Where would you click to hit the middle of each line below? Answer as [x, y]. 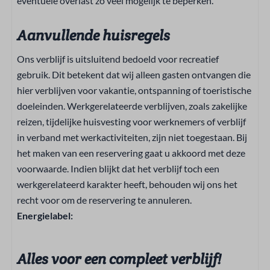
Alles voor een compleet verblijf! [119, 259]
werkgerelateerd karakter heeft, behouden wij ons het [127, 184]
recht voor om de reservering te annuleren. [104, 200]
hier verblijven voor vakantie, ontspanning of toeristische [134, 90]
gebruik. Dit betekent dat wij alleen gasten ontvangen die [134, 74]
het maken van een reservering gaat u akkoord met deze [131, 153]
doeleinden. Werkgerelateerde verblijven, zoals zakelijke [132, 106]
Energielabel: [45, 215]
